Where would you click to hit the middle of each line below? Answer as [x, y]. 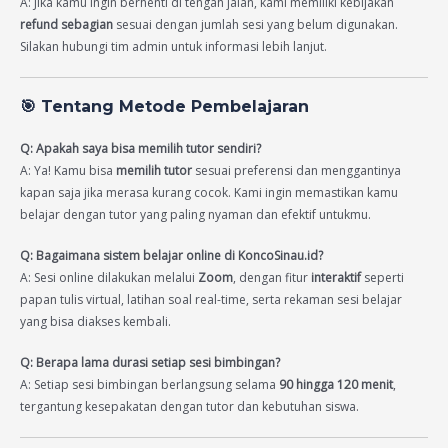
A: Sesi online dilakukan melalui [109, 277]
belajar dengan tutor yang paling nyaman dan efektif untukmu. [195, 214]
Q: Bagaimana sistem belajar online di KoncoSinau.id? [171, 255]
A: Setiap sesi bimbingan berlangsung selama [149, 385]
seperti [382, 277]
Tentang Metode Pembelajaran [175, 106]
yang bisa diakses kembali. [95, 321]
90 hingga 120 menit [336, 385]
